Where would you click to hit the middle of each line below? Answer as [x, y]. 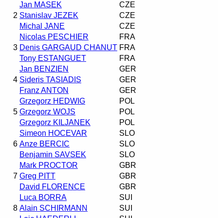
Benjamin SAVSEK [53, 154]
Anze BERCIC [45, 144]
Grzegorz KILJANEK [55, 122]
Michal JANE [42, 26]
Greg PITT [37, 176]
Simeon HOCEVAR [53, 133]
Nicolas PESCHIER [54, 36]
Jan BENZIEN [44, 69]
